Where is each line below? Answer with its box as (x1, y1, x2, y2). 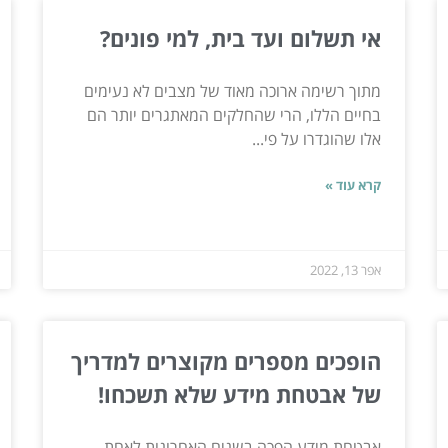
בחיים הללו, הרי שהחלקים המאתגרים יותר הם (87, 103, 382, 126)
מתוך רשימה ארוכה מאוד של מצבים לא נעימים (84, 79, 382, 102)
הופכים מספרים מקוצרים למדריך (71, 345, 382, 376)
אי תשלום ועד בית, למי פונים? (100, 22, 382, 53)
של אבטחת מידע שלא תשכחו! (98, 378, 382, 409)
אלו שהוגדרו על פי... (252, 127, 382, 150)
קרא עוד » (325, 175, 382, 194)
